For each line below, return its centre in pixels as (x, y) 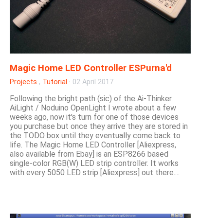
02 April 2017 (93, 82)
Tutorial (55, 82)
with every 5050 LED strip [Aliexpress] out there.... (95, 173)
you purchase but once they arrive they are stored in (99, 127)
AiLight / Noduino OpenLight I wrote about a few (93, 108)
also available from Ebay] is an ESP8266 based (89, 154)
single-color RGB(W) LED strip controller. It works (94, 163)
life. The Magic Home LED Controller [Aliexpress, (93, 145)
